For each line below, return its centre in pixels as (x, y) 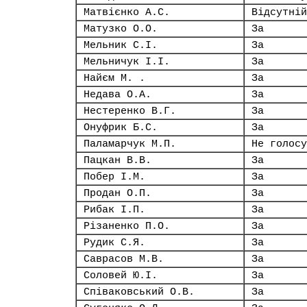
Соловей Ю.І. (121, 275)
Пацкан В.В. (118, 160)
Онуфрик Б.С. (121, 127)
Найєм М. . (114, 78)
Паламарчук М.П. (130, 144)
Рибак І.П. (114, 210)
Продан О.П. (118, 193)
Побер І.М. (114, 177)
